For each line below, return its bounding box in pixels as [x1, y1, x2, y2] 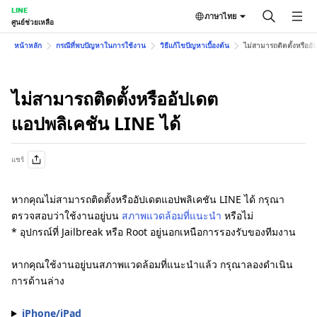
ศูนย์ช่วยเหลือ [11, 17, 54, 27]
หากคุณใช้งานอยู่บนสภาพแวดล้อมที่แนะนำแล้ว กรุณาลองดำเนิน [11, 258, 293, 271]
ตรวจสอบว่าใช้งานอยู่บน [11, 209, 122, 222]
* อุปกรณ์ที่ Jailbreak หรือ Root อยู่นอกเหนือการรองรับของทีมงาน [11, 225, 296, 238]
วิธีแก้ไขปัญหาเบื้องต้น [160, 40, 229, 50]
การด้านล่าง [11, 274, 64, 287]
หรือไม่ [221, 209, 253, 222]
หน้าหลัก [14, 40, 42, 50]
